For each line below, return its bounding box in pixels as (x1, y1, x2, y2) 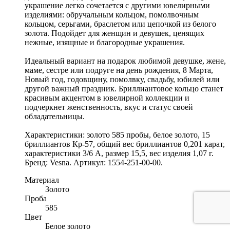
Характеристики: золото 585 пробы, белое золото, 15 (25, 130, 210, 140)
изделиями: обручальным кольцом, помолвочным (25, 10, 199, 20)
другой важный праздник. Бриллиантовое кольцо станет (25, 84, 223, 93)
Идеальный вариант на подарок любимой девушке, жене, (25, 56, 226, 66)
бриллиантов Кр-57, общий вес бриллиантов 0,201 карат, (25, 140, 225, 149)
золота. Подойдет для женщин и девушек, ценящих (25, 29, 204, 38)
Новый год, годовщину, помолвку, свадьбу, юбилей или (25, 75, 220, 84)
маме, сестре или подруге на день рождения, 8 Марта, (25, 66, 213, 75)
